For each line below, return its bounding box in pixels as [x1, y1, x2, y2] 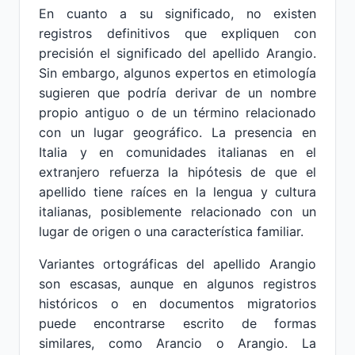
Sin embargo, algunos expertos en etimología [39, 65, 316, 81]
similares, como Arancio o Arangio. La [39, 335, 316, 351]
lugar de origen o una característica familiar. [39, 223, 303, 239]
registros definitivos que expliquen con [39, 25, 316, 41]
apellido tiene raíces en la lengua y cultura [39, 184, 316, 200]
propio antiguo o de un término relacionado [39, 105, 316, 120]
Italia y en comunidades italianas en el [39, 144, 316, 160]
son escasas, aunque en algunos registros [39, 276, 316, 292]
